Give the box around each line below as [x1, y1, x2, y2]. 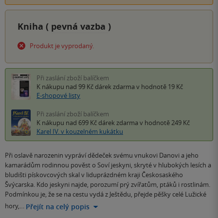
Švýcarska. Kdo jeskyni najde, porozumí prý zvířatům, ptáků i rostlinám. [5, 180, 210, 189]
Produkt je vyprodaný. [30, 41, 94, 50]
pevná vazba [51, 20, 108, 33]
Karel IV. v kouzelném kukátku [36, 127, 123, 136]
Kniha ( [18, 20, 51, 33]
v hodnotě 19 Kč [135, 82, 183, 91]
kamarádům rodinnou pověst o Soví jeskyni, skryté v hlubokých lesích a [5, 160, 211, 169]
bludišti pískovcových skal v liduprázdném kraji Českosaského [5, 170, 183, 179]
